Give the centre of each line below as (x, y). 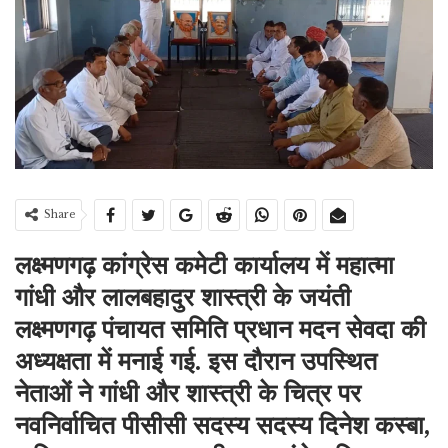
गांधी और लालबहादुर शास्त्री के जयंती (183, 298)
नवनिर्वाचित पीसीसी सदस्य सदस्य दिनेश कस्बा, (222, 426)
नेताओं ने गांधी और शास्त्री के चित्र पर (188, 394)
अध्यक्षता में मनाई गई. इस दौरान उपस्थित (196, 362)
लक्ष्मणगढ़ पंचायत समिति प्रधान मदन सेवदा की (220, 330)
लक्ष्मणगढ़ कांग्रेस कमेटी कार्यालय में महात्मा (204, 266)
